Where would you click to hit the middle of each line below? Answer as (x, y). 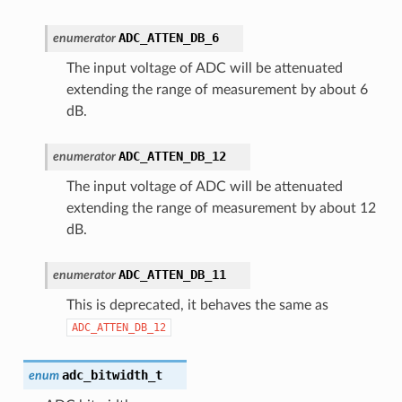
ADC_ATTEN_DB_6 (168, 37)
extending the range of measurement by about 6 (217, 89)
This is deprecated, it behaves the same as (197, 305)
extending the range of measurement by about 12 (221, 208)
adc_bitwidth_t (112, 375)
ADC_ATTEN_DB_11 (172, 274)
